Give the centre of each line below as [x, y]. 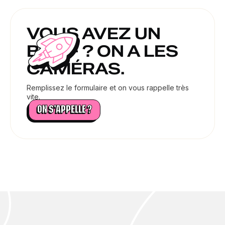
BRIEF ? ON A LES [102, 51]
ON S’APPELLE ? [65, 109]
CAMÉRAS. [76, 68]
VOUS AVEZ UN [94, 33]
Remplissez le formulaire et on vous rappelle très [108, 87]
